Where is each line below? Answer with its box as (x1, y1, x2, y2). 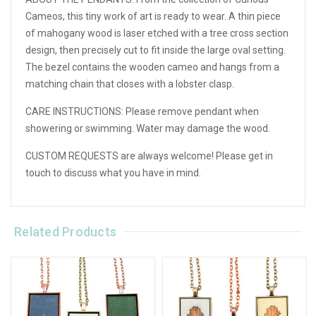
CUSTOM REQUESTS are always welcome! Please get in (25, 150, 273, 162)
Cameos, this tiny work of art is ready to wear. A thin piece (25, 10, 281, 22)
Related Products (14, 224, 117, 239)
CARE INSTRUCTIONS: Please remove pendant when (25, 105, 259, 117)
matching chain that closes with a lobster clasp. (25, 78, 236, 90)
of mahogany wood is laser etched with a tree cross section (25, 27, 288, 39)
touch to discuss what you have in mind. (25, 166, 203, 178)
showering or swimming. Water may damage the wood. (25, 122, 270, 134)
